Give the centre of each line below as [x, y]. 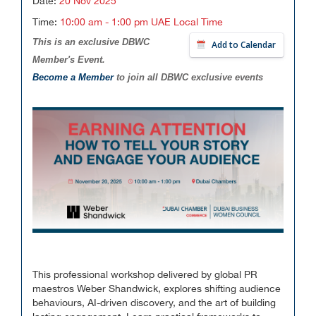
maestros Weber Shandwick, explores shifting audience [157, 289]
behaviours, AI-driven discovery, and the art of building [154, 303]
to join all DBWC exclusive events [190, 77]
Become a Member [74, 77]
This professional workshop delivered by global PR [145, 275]
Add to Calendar [244, 45]
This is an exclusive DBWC [91, 42]
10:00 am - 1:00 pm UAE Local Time [141, 23]
